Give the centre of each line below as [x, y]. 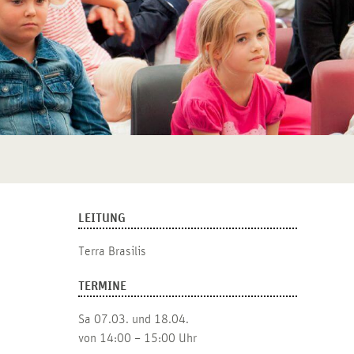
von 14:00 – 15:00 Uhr [137, 339]
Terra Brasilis [112, 252]
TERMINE [102, 286]
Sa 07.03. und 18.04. [133, 320]
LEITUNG [102, 218]
